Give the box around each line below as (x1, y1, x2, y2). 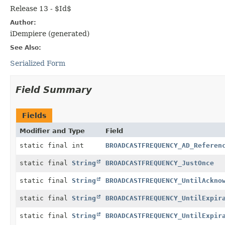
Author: (10, 19, 36, 26)
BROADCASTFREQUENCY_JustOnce (105, 159, 214, 167)
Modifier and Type (20, 127, 85, 135)
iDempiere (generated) (10, 29, 89, 38)
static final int (20, 141, 84, 149)
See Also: (10, 44, 41, 51)
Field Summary (16, 84, 92, 95)
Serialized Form (10, 59, 65, 67)
